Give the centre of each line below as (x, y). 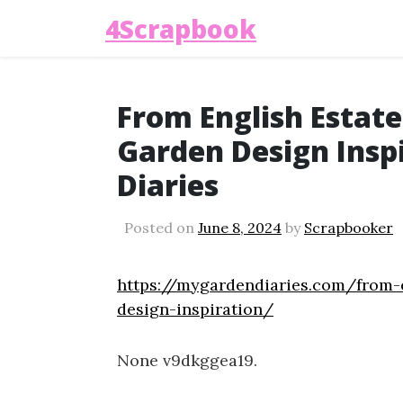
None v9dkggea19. (187, 360)
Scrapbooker (349, 227)
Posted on (161, 227)
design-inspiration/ (195, 309)
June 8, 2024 (240, 227)
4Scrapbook (181, 28)
